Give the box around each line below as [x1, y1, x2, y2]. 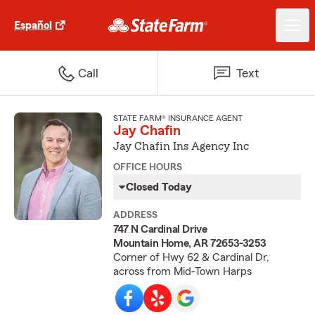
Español [14, 20, 52, 31]
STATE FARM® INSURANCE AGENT [113, 114, 243, 122]
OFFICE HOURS [113, 162, 183, 172]
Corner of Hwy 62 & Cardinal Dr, [113, 252, 270, 263]
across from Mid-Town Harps [113, 266, 252, 277]
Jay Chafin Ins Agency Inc [113, 141, 250, 152]
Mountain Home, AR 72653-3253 [113, 238, 266, 249]
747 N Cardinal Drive [113, 224, 207, 235]
